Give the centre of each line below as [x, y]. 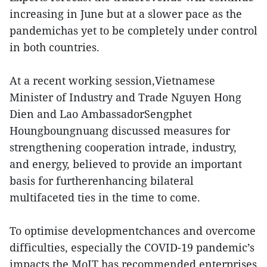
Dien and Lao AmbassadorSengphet [101, 114]
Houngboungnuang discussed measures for [120, 131]
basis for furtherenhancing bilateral [102, 181]
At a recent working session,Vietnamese [112, 81]
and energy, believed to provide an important [126, 164]
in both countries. [55, 47]
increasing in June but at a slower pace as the [126, 14]
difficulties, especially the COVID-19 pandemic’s [132, 248]
